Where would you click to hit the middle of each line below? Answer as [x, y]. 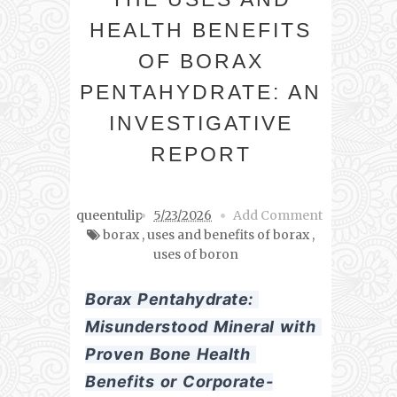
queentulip [109, 216]
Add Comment [278, 216]
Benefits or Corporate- [179, 382]
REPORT [201, 155]
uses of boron [195, 255]
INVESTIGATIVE [201, 124]
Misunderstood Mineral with [200, 327]
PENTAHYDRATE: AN [201, 93]
